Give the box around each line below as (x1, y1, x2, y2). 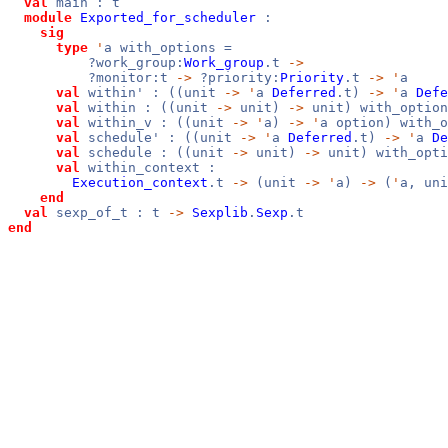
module (24, 10, 72, 25)
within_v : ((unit (80, 115, 232, 130)
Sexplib (192, 205, 248, 220)
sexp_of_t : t (48, 205, 168, 220)
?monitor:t (8, 70, 176, 85)
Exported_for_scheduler (80, 10, 256, 25)
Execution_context (72, 175, 208, 190)
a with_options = (104, 40, 232, 55)
